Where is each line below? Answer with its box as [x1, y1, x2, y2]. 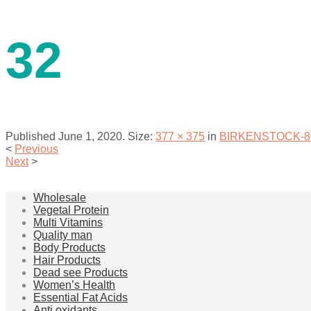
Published [6, 131, 58, 143]
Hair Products [33, 254, 101, 267]
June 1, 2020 [58, 131, 122, 143]
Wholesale [33, 192, 86, 204]
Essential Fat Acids [33, 292, 128, 304]
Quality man [33, 229, 92, 242]
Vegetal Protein [33, 204, 109, 217]
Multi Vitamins [33, 217, 103, 229]
